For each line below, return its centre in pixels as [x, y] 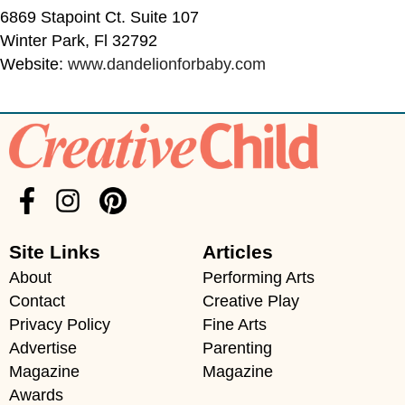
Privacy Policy [60, 324]
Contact [37, 301]
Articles [238, 251]
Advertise [43, 348]
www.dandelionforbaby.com [167, 64]
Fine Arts [235, 324]
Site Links [55, 251]
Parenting [237, 348]
